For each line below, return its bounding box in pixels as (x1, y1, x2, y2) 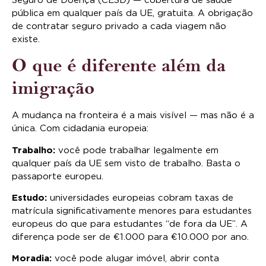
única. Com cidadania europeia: (12, 124, 148, 134)
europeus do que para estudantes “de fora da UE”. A (12, 220, 248, 229)
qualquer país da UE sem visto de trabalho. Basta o (12, 159, 240, 168)
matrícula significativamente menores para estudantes (12, 207, 252, 216)
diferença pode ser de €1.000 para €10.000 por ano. (12, 233, 249, 242)
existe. (12, 34, 40, 44)
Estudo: (12, 194, 47, 202)
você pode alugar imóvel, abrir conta (52, 254, 219, 264)
